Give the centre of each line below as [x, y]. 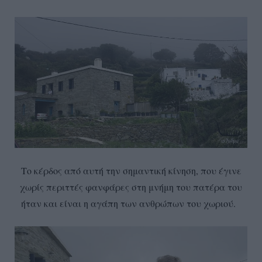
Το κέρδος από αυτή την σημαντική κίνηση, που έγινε [131, 171]
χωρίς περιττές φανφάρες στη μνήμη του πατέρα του [131, 187]
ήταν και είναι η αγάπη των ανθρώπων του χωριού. [131, 204]
